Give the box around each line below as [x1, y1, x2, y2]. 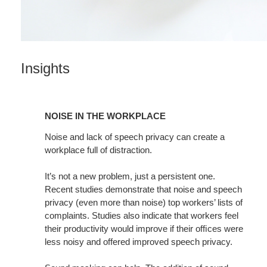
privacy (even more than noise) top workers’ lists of [45, 197, 243, 208]
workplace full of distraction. [45, 145, 152, 156]
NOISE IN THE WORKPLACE [45, 111, 166, 122]
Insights [21, 60, 70, 77]
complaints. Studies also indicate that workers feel [45, 210, 238, 221]
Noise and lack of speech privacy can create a [45, 132, 225, 142]
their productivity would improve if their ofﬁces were [45, 223, 243, 234]
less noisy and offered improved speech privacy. [45, 237, 232, 247]
